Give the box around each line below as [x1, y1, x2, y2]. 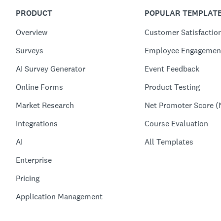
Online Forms [16, 82, 63, 92]
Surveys [16, 45, 43, 56]
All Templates [144, 137, 193, 147]
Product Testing [144, 82, 200, 92]
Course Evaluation [144, 118, 208, 129]
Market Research [16, 100, 74, 110]
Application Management [16, 191, 103, 202]
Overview [16, 27, 47, 37]
